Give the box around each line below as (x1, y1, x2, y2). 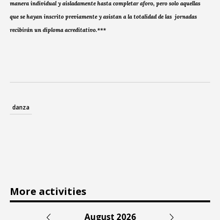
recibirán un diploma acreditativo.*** (10, 27, 106, 34)
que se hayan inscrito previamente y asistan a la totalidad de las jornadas (10, 13, 197, 21)
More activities (10, 184, 86, 198)
